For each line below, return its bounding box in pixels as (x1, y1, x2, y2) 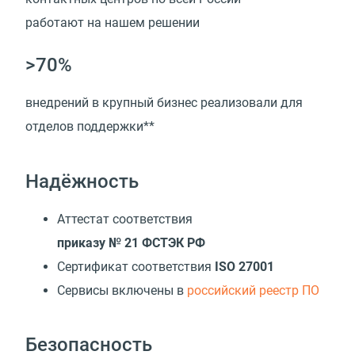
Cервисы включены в (57, 282, 187, 298)
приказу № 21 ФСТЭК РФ (57, 235, 205, 250)
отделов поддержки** (25, 119, 155, 135)
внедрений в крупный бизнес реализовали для (25, 95, 303, 111)
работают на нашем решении (25, 15, 200, 31)
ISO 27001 (215, 258, 274, 274)
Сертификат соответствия (57, 258, 215, 274)
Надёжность (25, 170, 139, 193)
